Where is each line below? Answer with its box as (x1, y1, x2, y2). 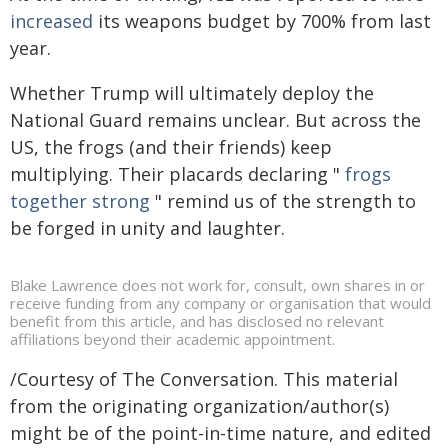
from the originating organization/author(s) (10, 393, 389, 418)
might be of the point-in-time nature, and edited (10, 420, 431, 445)
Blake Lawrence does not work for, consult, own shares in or (10, 274, 425, 295)
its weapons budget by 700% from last (93, 8, 431, 33)
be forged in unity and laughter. (10, 215, 285, 240)
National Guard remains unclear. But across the (10, 107, 421, 132)
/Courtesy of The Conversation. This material (10, 366, 398, 391)
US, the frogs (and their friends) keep (10, 134, 332, 159)
